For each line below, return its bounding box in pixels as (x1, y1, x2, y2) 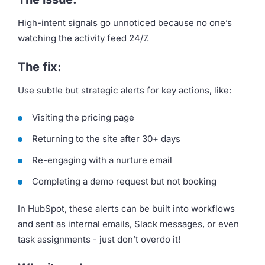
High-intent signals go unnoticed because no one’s (18, 17, 232, 28)
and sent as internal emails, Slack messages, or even (18, 218, 239, 230)
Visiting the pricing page (32, 111, 134, 123)
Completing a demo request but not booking (32, 175, 216, 187)
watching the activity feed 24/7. (18, 32, 149, 44)
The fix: (18, 59, 62, 74)
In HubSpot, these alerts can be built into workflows (18, 202, 235, 214)
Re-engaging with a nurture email (32, 154, 172, 166)
